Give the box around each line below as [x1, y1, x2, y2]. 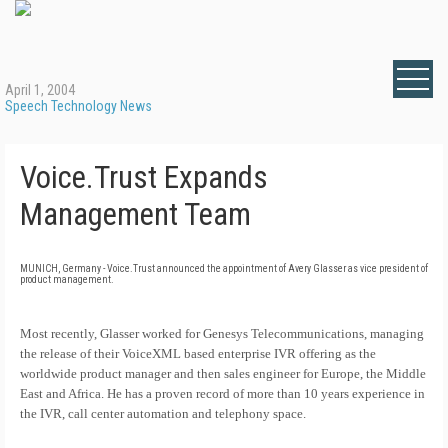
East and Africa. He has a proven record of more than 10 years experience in [20, 386, 425, 401]
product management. [20, 274, 114, 285]
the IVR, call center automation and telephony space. [20, 406, 306, 421]
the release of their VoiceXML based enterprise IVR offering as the [20, 346, 376, 361]
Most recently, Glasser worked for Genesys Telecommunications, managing [20, 326, 424, 341]
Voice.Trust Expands [20, 159, 268, 196]
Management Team [20, 196, 251, 233]
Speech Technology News [5, 98, 152, 114]
